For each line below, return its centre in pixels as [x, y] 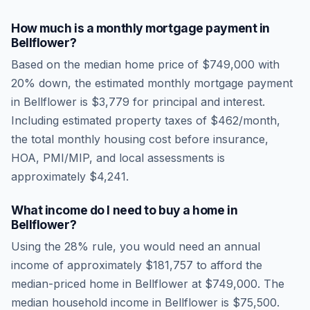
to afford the [228, 265]
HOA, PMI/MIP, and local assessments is [118, 158]
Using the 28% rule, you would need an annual [136, 246]
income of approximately [78, 265]
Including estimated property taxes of [111, 120]
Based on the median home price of [107, 64]
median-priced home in [73, 284]
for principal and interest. [197, 102]
